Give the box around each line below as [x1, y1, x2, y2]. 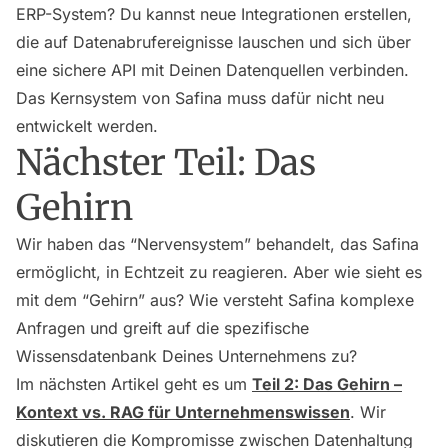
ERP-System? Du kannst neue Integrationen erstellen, [16, 4, 412, 25]
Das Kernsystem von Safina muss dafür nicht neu [16, 88, 384, 109]
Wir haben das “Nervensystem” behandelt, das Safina [16, 234, 419, 255]
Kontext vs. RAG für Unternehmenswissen [16, 402, 350, 423]
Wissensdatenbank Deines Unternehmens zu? [16, 346, 357, 367]
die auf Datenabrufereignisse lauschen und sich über [16, 32, 411, 53]
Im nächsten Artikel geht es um [16, 374, 252, 395]
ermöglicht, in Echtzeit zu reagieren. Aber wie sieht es [16, 262, 422, 283]
